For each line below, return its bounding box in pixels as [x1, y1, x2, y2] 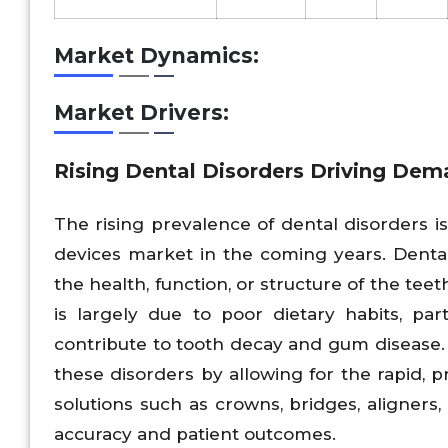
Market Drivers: [54, 100, 229, 126]
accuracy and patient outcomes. [54, 423, 336, 444]
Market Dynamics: [54, 42, 259, 68]
